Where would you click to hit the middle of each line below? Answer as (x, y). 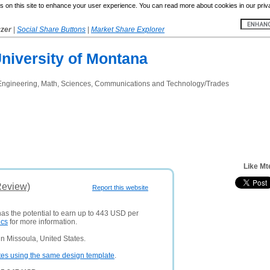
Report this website (120, 187)
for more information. (42, 222)
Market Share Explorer (128, 30)
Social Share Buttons (51, 30)
